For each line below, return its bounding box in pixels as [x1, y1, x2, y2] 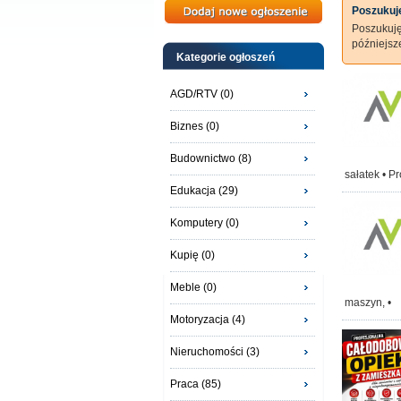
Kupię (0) [170, 249, 215, 261]
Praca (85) [170, 378, 221, 390]
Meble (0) [170, 281, 217, 294]
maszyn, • [345, 296, 391, 309]
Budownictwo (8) [170, 152, 252, 165]
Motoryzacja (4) [170, 313, 245, 326]
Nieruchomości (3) [170, 346, 260, 358]
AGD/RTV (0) [170, 88, 234, 100]
